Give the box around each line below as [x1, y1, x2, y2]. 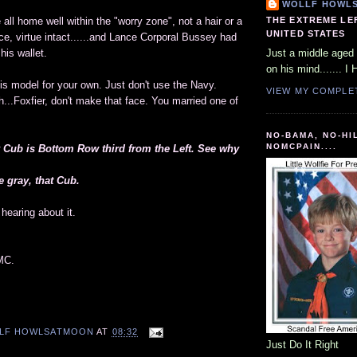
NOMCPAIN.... [266, 141, 338, 151]
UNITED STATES [266, 28, 346, 38]
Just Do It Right [266, 339, 339, 351]
